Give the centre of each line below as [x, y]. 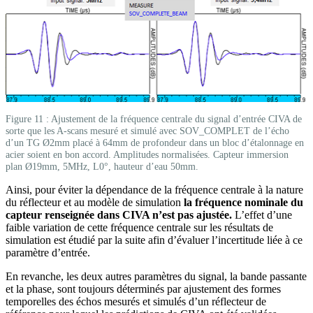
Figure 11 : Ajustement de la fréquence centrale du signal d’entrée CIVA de [154, 119]
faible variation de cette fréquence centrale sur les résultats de [139, 228]
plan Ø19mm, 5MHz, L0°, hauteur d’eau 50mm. [102, 167]
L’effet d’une [262, 215]
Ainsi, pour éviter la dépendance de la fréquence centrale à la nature [154, 190]
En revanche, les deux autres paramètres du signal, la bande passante [156, 277]
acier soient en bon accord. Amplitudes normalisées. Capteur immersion [147, 155]
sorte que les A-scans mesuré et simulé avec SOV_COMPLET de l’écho [147, 131]
